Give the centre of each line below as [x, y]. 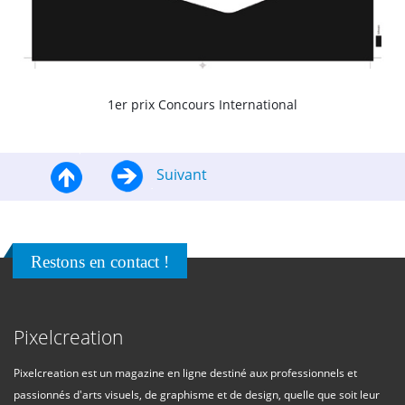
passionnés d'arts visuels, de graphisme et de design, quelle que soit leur [197, 394]
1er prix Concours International [202, 104]
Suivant [180, 175]
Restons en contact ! [100, 261]
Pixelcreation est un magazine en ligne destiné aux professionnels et [185, 372]
